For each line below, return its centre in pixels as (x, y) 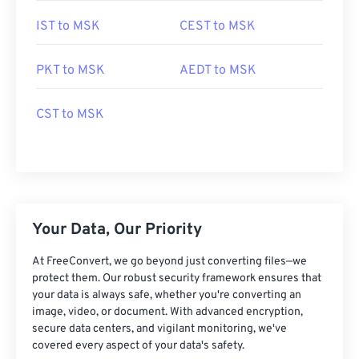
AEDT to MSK (218, 71)
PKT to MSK (71, 71)
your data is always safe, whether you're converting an (167, 295)
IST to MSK (68, 26)
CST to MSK (70, 115)
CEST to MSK (218, 26)
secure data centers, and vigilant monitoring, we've (159, 329)
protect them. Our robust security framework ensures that (177, 278)
